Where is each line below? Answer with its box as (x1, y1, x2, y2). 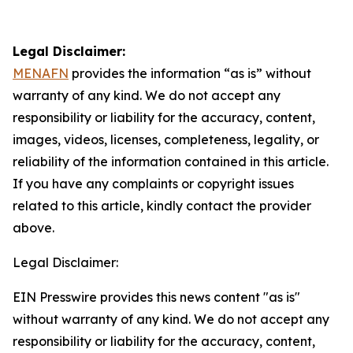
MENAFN (13, 65, 69, 81)
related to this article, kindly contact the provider (13, 198, 311, 214)
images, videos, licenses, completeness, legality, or (13, 132, 319, 147)
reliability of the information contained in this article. (13, 154, 329, 169)
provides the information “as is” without (69, 65, 311, 81)
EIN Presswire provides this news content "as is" (13, 289, 300, 305)
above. (13, 220, 54, 236)
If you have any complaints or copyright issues (13, 176, 294, 191)
